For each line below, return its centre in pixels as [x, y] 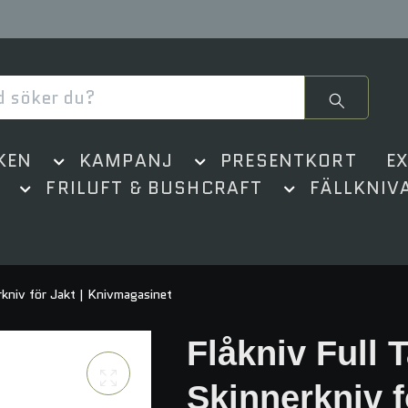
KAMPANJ [126, 160]
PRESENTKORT [289, 160]
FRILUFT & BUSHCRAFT [154, 188]
